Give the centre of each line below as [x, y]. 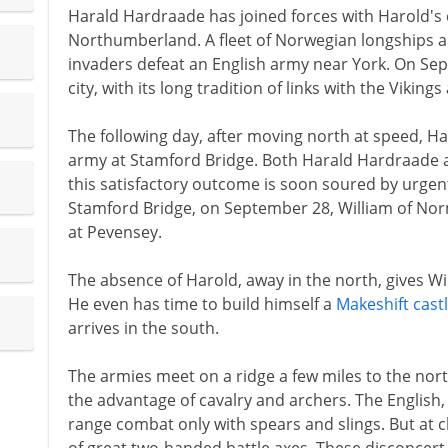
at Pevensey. [114, 232]
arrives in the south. [143, 328]
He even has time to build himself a [201, 304]
